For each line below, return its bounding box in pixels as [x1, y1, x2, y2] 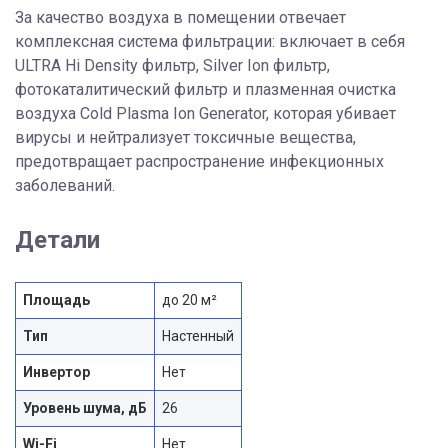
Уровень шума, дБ [23, 399, 147, 416]
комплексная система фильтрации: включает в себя [15, 31, 405, 51]
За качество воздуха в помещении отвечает [15, 7, 346, 27]
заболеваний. [15, 175, 115, 195]
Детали [15, 225, 100, 254]
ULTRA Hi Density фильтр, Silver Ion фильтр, [15, 55, 330, 75]
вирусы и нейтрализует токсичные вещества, [15, 127, 356, 147]
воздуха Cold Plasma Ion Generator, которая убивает [15, 103, 396, 123]
